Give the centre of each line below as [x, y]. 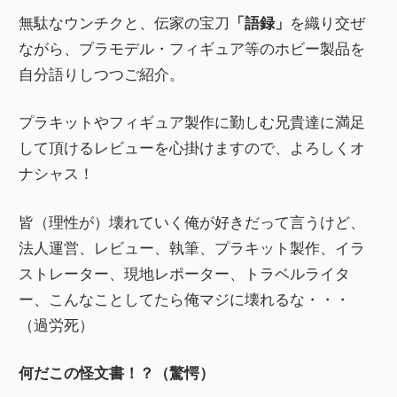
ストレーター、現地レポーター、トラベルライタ [185, 273]
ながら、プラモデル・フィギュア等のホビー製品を [192, 48]
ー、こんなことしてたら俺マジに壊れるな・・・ [185, 299]
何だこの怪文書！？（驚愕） [117, 373]
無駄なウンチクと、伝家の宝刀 [125, 22]
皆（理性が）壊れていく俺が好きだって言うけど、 [192, 222]
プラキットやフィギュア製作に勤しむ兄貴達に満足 [192, 122]
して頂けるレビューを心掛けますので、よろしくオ [192, 148]
